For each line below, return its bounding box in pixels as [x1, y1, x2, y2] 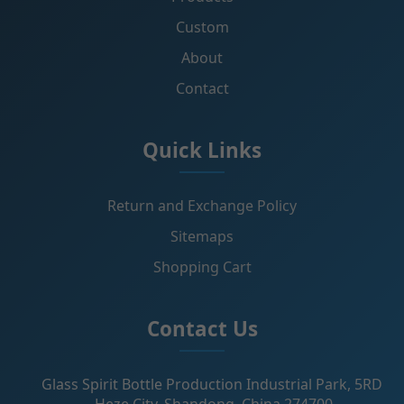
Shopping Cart [152, 256, 252, 277]
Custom [175, 16, 229, 37]
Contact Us [146, 314, 258, 343]
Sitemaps [170, 225, 234, 246]
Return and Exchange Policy [107, 195, 297, 216]
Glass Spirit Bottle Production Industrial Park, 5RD [41, 373, 382, 394]
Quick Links [142, 135, 262, 164]
